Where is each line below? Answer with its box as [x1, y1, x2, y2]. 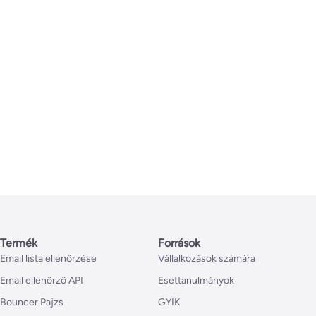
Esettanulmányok [158, 274, 234, 287]
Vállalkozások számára [158, 253, 255, 265]
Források [158, 236, 200, 250]
